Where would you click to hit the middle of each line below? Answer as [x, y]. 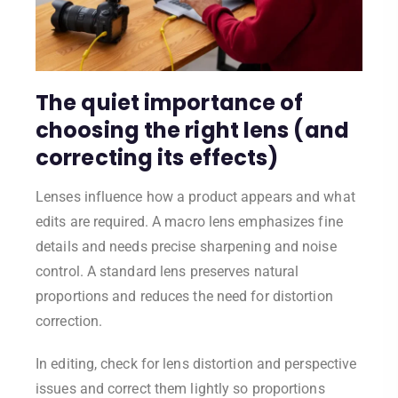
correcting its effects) [157, 157]
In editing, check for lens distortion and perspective [196, 363]
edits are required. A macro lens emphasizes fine [189, 221]
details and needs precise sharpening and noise [186, 246]
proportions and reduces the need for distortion [184, 296]
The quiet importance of [170, 102]
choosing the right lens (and [192, 130]
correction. [69, 321]
